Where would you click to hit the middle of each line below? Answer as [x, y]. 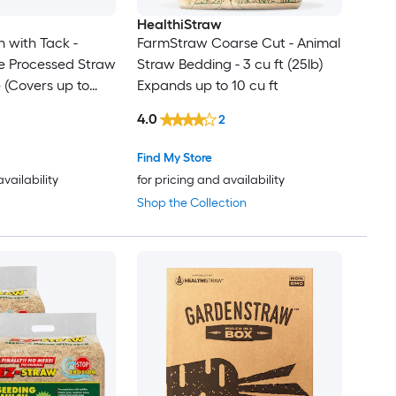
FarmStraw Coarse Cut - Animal [238, 43]
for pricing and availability [210, 180]
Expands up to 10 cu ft [207, 86]
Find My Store [174, 158]
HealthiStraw [179, 25]
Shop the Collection [191, 203]
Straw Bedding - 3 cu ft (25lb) [230, 65]
